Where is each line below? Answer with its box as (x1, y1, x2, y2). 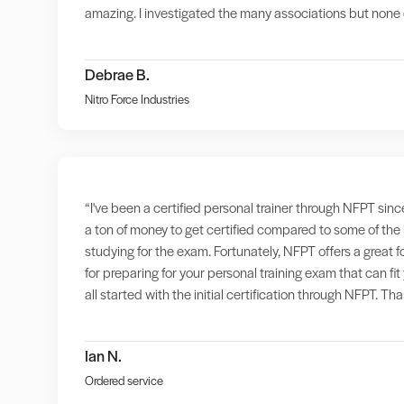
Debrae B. (84, 63, 150, 86)
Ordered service (84, 372, 163, 390)
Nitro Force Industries (84, 90, 189, 108)
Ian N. (84, 344, 122, 367)
